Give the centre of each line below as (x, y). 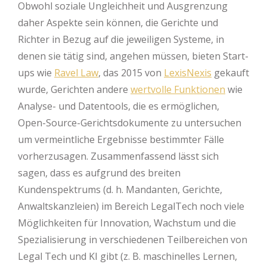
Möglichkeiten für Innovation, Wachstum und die (127, 223)
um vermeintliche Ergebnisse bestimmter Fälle (121, 139)
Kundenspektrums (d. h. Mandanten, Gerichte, (120, 190)
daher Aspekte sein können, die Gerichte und (118, 23)
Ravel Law (76, 73)
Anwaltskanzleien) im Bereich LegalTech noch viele (131, 206)
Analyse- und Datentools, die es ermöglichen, (119, 106)
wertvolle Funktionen (178, 89)
